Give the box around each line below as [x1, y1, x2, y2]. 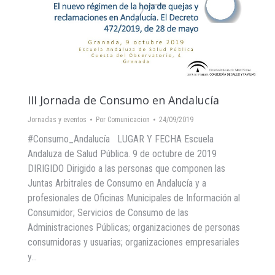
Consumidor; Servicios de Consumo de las [28, 206, 188, 219]
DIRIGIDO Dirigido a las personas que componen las [28, 162, 225, 174]
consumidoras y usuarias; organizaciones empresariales [28, 236, 239, 248]
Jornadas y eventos [28, 115, 87, 124]
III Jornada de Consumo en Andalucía [28, 92, 219, 107]
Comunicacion [107, 115, 150, 124]
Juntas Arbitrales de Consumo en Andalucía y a [28, 177, 206, 189]
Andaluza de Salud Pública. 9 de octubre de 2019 [28, 147, 217, 160]
